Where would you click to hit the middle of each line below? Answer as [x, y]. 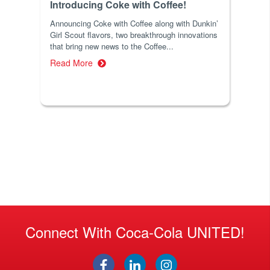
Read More [74, 63]
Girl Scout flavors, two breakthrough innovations [134, 35]
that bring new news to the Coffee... [112, 46]
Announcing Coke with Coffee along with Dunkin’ [134, 24]
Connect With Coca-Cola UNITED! [135, 232]
